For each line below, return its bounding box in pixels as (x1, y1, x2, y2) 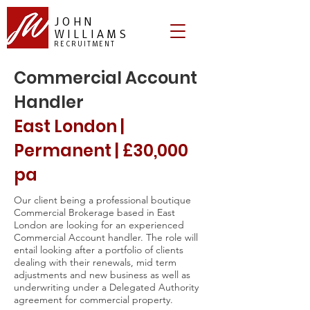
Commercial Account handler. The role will (14, 231, 198, 244)
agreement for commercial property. (14, 293, 173, 306)
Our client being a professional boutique (14, 194, 191, 206)
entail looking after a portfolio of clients (14, 244, 183, 256)
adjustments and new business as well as (14, 268, 190, 281)
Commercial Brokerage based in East (14, 206, 175, 219)
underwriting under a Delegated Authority (14, 281, 199, 293)
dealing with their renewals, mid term (14, 256, 176, 268)
